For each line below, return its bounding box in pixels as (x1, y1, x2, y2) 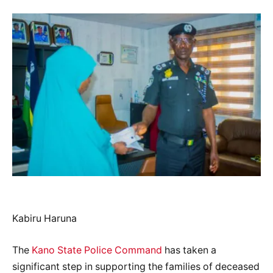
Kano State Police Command (32, 244, 162, 256)
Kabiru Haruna (12, 213, 77, 225)
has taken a (162, 244, 216, 256)
